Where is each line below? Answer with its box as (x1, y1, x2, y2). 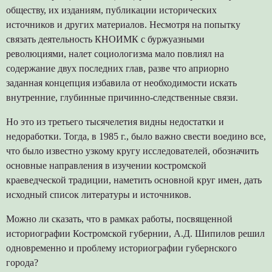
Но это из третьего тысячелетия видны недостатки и (5, 116, 224, 127)
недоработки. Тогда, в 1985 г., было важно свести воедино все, (5, 131, 266, 141)
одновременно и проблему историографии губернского (5, 242, 237, 253)
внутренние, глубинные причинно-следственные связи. (5, 92, 238, 103)
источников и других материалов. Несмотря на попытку (5, 19, 240, 30)
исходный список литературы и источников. (5, 189, 191, 200)
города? (5, 257, 38, 268)
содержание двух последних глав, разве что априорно (5, 63, 229, 73)
